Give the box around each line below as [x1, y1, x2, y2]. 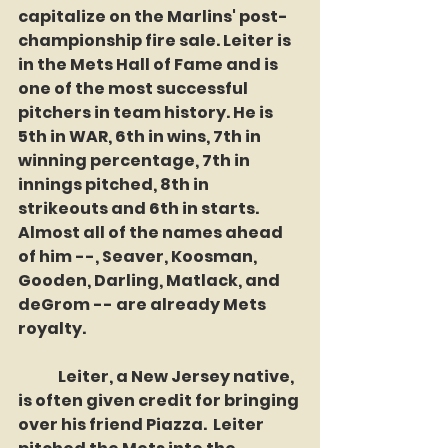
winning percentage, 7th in [18, 149, 253, 172]
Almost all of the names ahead [18, 221, 286, 244]
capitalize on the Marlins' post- [18, 5, 288, 28]
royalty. [18, 317, 86, 340]
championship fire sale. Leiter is [18, 29, 294, 52]
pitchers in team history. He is [18, 101, 276, 124]
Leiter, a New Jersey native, [18, 365, 58, 388]
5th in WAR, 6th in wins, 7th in [18, 125, 264, 148]
